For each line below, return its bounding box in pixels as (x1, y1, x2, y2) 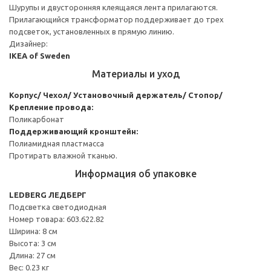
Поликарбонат (9, 114, 64, 123)
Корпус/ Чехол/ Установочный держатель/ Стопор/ (9, 90, 223, 99)
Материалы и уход (91, 68, 180, 79)
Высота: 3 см (9, 238, 56, 247)
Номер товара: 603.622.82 (9, 214, 104, 223)
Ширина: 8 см (9, 226, 57, 235)
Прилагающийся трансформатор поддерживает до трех (9, 15, 224, 24)
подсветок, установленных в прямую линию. (9, 27, 174, 36)
